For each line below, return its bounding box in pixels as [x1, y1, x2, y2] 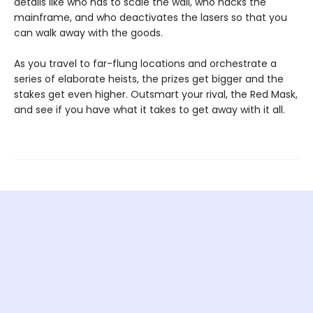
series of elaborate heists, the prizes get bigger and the [14, 72, 284, 86]
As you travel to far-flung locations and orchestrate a [14, 57, 277, 71]
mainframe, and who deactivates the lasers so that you [14, 10, 287, 24]
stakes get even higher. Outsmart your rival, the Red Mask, [14, 87, 298, 101]
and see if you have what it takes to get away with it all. [14, 103, 285, 117]
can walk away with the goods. [14, 26, 163, 40]
